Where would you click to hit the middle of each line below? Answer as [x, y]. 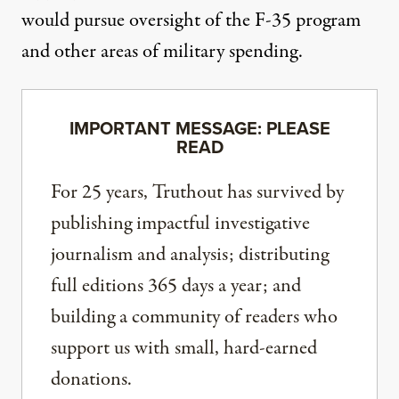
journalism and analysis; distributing [190, 255]
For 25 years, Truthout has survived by [197, 193]
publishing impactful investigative [180, 224]
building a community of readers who [194, 318]
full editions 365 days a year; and [176, 286]
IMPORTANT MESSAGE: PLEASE [199, 128]
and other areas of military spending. [162, 52]
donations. [91, 380]
